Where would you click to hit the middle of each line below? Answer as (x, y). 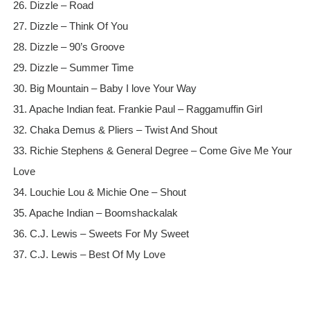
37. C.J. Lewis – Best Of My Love (89, 255)
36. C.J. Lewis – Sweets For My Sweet (101, 234)
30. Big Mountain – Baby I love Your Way (104, 89)
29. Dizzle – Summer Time (73, 68)
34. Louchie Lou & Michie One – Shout (99, 192)
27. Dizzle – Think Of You (70, 26)
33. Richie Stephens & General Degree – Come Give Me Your (152, 151)
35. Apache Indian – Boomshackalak (95, 213)
